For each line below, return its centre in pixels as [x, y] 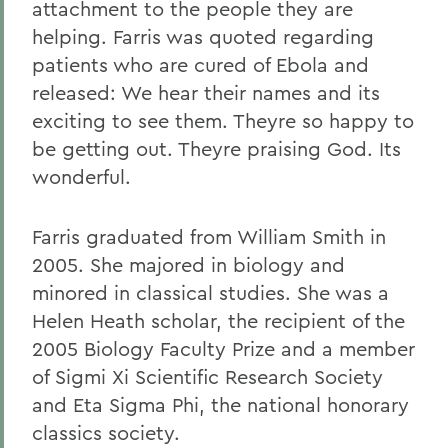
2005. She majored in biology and [188, 264]
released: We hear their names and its [206, 92]
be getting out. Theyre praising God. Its [216, 148]
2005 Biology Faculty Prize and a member [223, 348]
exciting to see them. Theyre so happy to [223, 120]
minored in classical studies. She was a [210, 292]
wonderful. [81, 176]
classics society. [106, 432]
